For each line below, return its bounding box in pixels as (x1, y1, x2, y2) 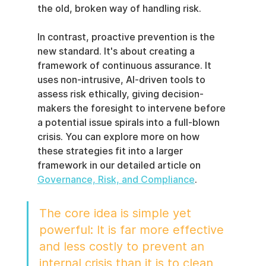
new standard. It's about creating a (37, 46, 197, 57)
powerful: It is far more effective (39, 223, 227, 237)
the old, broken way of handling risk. (37, 3, 201, 14)
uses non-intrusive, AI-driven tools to (37, 74, 208, 85)
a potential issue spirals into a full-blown (37, 117, 222, 128)
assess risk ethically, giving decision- (37, 88, 204, 100)
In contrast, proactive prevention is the (37, 31, 217, 43)
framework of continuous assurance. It (37, 60, 214, 71)
